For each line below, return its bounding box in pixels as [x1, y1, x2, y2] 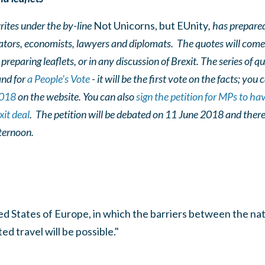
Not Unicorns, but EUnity [93, 19, 208, 32]
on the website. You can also [15, 90, 136, 103]
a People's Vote [27, 72, 90, 85]
